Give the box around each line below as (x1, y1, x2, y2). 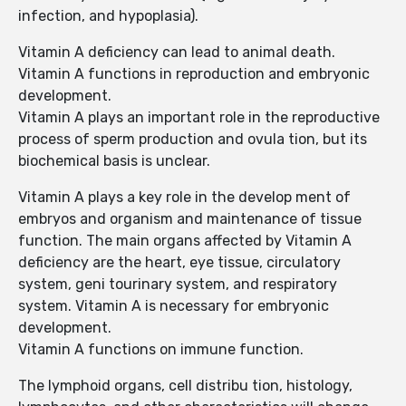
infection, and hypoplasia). (18, 7, 202, 25)
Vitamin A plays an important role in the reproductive (18, 109, 380, 127)
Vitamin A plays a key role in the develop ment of (18, 188, 351, 207)
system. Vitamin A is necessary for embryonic (18, 297, 329, 315)
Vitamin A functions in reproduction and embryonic (18, 65, 370, 83)
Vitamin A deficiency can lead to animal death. (18, 43, 335, 62)
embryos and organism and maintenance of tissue (18, 210, 362, 228)
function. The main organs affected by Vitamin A (18, 232, 352, 250)
